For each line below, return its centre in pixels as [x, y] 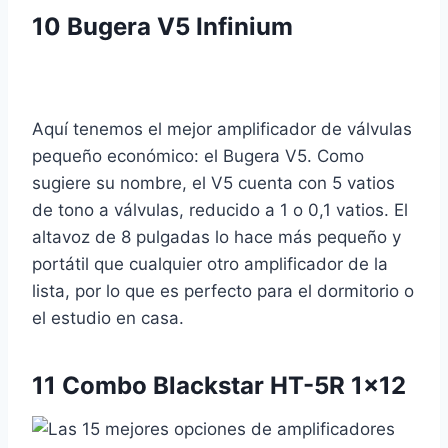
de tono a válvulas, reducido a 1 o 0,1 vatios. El [220, 210]
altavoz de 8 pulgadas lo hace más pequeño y [216, 237]
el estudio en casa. [108, 318]
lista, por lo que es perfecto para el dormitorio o [223, 291]
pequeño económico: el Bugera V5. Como [198, 156]
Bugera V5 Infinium [180, 27]
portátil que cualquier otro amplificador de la [210, 264]
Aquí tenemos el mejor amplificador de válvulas [222, 129]
